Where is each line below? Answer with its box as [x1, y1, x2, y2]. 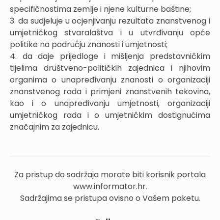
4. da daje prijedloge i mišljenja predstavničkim [10, 51, 210, 62]
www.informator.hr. [73, 181, 147, 192]
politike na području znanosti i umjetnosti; [10, 39, 167, 50]
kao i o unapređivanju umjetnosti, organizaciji [10, 98, 210, 109]
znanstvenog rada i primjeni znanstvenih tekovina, [10, 86, 210, 97]
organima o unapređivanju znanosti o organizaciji [10, 74, 210, 85]
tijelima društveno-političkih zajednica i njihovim [10, 62, 210, 74]
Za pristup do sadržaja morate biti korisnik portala [14, 169, 206, 180]
